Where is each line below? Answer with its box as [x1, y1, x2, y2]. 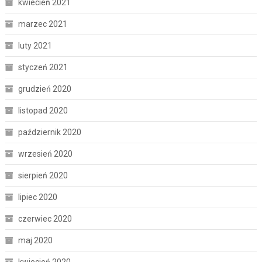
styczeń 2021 [18, 62, 68, 72]
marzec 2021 [18, 19, 67, 29]
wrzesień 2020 [18, 149, 73, 158]
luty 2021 [18, 40, 52, 50]
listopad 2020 [18, 105, 68, 115]
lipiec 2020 [18, 192, 57, 202]
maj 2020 [18, 235, 53, 245]
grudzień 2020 [18, 84, 71, 94]
